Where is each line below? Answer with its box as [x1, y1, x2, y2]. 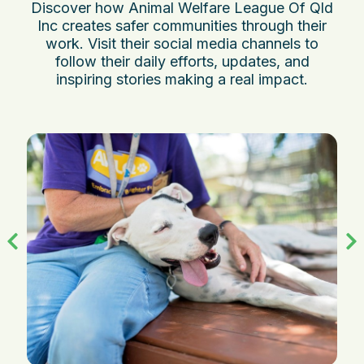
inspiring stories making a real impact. [56, 71, 308, 89]
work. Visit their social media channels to [45, 35, 318, 53]
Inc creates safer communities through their [37, 17, 327, 35]
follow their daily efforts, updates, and [54, 53, 310, 71]
